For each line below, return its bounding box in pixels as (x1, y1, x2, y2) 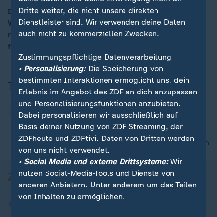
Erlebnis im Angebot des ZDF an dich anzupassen (18, 87, 198, 97)
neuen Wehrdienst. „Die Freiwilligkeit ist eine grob (8, 30, 189, 39)
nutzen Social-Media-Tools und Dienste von (18, 169, 175, 178)
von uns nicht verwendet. (18, 145, 110, 155)
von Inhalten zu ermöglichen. (18, 192, 125, 201)
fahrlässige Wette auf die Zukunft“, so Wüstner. (8, 42, 178, 51)
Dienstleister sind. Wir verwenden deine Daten (18, 17, 186, 27)
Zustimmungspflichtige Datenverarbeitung (18, 52, 172, 62)
